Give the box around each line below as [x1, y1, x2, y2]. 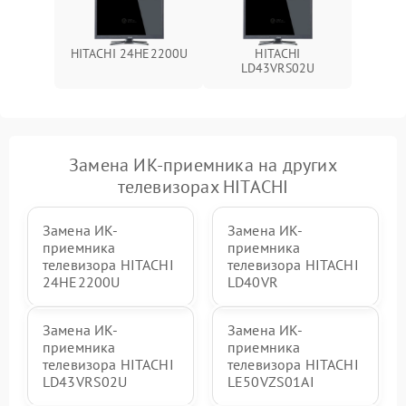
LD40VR [227, 273, 278, 292]
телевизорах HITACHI [117, 175, 289, 199]
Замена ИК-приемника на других [69, 153, 337, 178]
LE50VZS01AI [227, 372, 314, 391]
